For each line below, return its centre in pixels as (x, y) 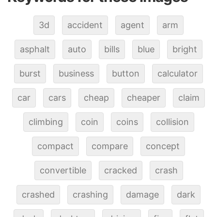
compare (110, 146)
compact (55, 146)
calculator (178, 73)
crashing (90, 194)
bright (185, 49)
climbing (46, 122)
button (126, 73)
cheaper (144, 97)
